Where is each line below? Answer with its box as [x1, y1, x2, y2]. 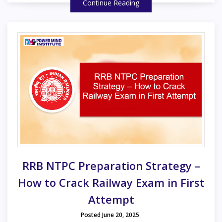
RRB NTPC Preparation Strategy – [22, 158, 200, 173]
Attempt [88, 191, 134, 207]
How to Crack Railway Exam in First [17, 174, 205, 190]
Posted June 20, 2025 [80, 210, 139, 219]
